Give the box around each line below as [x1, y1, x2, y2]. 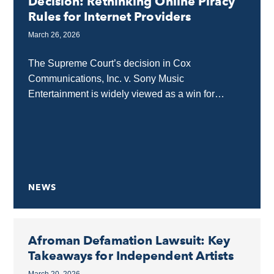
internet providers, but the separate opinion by [28, 104, 226, 114]
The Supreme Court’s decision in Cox [28, 58, 191, 68]
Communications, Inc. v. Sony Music [28, 73, 185, 84]
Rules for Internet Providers [28, 9, 191, 24]
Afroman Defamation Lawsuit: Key [28, 233, 231, 248]
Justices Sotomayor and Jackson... [28, 119, 179, 130]
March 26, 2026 [28, 31, 81, 39]
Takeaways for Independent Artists [28, 248, 234, 263]
